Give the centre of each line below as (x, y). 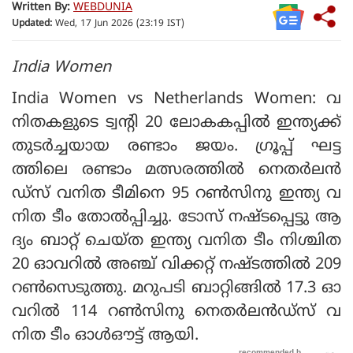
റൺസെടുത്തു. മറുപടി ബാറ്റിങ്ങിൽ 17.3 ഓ (176, 288)
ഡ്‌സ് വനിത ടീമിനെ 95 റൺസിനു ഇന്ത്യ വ (176, 194)
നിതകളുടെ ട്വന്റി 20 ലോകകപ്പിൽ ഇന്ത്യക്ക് (176, 123)
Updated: (32, 24)
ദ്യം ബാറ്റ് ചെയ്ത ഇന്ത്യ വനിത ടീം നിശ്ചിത (176, 241)
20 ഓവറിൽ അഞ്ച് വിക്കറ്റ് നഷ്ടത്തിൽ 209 (176, 265)
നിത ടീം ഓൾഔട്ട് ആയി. (108, 336)
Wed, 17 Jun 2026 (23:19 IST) (118, 24)
